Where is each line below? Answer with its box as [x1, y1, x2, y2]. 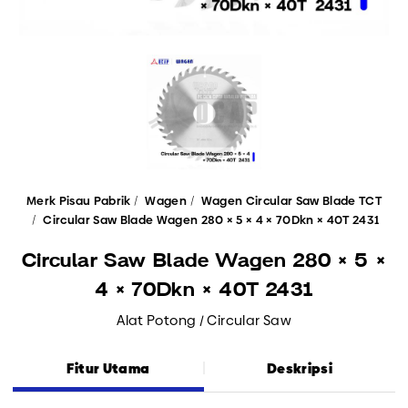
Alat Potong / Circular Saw [117, 310, 291, 330]
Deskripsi [266, 358, 333, 378]
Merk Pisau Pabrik [26, 192, 131, 209]
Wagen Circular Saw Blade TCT [200, 192, 382, 209]
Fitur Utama [66, 358, 150, 378]
